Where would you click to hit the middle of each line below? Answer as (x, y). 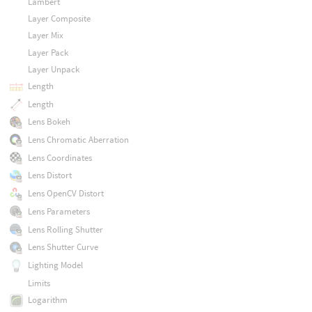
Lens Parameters (58, 211)
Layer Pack (48, 52)
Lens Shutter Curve (63, 247)
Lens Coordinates (60, 157)
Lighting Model (55, 265)
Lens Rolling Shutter (65, 229)
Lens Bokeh (49, 122)
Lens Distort (49, 175)
